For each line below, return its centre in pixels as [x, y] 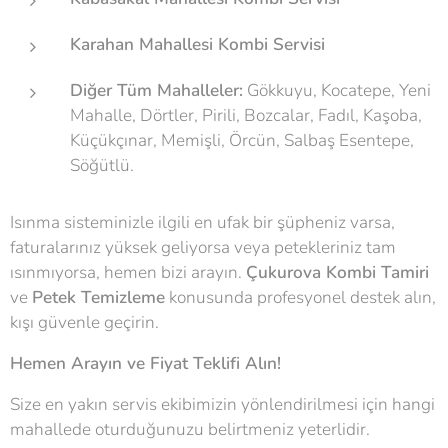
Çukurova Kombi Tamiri [337, 272]
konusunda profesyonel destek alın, [300, 297]
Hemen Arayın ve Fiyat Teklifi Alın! [145, 363]
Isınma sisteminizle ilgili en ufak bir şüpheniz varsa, [202, 222]
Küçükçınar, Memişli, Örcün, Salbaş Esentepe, [242, 140]
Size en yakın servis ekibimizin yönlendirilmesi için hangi [222, 404]
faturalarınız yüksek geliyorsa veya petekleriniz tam [203, 247]
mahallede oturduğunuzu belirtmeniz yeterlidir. [190, 429]
